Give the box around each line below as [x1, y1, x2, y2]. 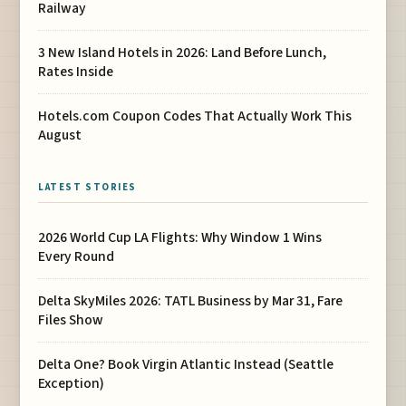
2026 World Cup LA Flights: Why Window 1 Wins [38, 227, 323, 247]
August [38, 124, 82, 145]
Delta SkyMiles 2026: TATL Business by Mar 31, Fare [38, 290, 343, 311]
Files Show [38, 309, 104, 330]
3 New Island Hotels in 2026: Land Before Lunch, [38, 42, 327, 63]
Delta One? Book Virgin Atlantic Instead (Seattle [38, 353, 334, 374]
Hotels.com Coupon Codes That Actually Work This [38, 105, 353, 126]
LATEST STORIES [38, 179, 137, 194]
